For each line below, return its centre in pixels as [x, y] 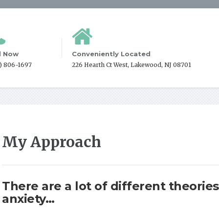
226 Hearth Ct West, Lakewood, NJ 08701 [132, 65]
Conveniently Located [111, 54]
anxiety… [28, 199]
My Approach [52, 142]
